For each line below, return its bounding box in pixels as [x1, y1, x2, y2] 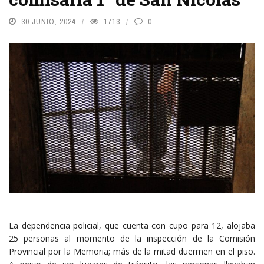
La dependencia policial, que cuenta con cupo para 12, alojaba [9, 219, 255, 231]
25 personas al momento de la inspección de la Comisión [9, 232, 255, 244]
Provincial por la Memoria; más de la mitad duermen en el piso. [9, 245, 255, 257]
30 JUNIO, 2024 [21, 16, 76, 27]
